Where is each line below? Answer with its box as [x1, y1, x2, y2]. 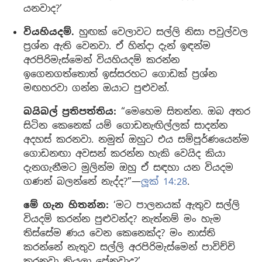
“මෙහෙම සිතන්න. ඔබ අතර [116, 105, 250, 118]
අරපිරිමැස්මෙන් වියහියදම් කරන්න [23, 54, 180, 67]
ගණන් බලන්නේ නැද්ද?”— [23, 175, 141, 188]
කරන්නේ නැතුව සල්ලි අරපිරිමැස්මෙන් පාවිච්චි [23, 241, 235, 254]
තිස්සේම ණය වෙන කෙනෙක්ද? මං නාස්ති [23, 227, 215, 240]
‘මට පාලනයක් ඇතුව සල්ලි [109, 199, 240, 212]
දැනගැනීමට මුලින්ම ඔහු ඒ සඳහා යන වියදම [23, 161, 233, 174]
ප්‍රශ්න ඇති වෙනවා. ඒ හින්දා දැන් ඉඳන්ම [23, 40, 211, 53]
